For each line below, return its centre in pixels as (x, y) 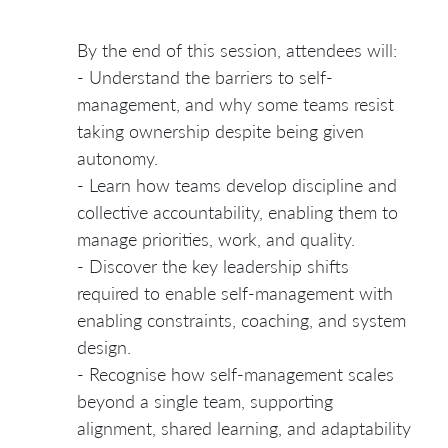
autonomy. (117, 157)
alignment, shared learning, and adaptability (244, 427)
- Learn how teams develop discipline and (237, 184)
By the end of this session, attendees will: (237, 49)
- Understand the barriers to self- (205, 76)
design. (104, 346)
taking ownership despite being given (220, 130)
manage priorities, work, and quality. (216, 238)
